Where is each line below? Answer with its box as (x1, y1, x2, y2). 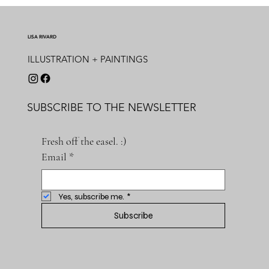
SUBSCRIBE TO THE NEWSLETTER (26, 100, 196, 114)
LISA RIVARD (27, 33, 56, 40)
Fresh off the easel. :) (41, 134, 127, 148)
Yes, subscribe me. (58, 191, 124, 202)
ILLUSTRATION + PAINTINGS (27, 53, 148, 65)
